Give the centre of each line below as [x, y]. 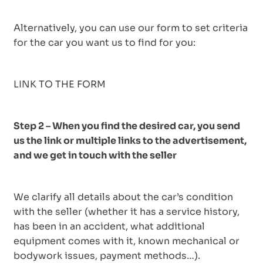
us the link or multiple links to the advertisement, [130, 140]
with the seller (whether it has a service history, [127, 211]
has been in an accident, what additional [109, 226]
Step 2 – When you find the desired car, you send [127, 126]
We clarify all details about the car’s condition [123, 197]
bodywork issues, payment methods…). [107, 255]
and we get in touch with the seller [95, 155]
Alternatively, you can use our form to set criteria [131, 28]
